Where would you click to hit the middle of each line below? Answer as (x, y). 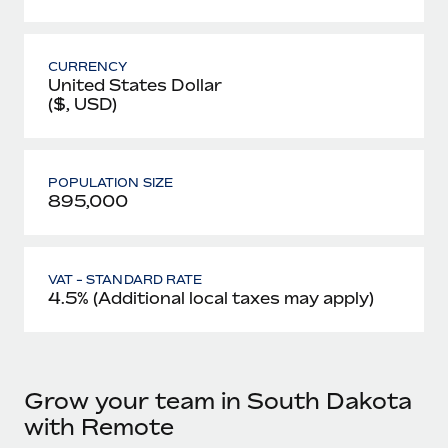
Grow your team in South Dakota (218, 400)
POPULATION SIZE (110, 182)
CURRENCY (88, 66)
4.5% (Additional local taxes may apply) (211, 297)
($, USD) (82, 103)
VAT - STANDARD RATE (125, 279)
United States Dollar (135, 84)
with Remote (99, 426)
